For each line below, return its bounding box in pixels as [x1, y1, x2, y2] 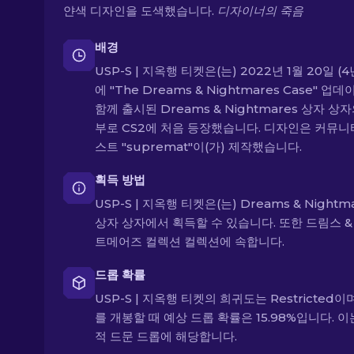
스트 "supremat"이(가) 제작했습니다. [95, 139, 302, 154]
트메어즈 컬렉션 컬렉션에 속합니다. [95, 234, 284, 249]
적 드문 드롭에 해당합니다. [95, 329, 237, 344]
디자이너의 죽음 [217, 3, 303, 18]
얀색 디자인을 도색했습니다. [63, 3, 217, 18]
